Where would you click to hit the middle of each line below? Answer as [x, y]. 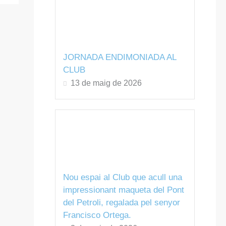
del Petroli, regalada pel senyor [121, 203]
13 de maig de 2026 [106, 83]
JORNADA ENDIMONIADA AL [119, 57]
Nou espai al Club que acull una [122, 178]
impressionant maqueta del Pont [123, 190]
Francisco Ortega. [97, 215]
